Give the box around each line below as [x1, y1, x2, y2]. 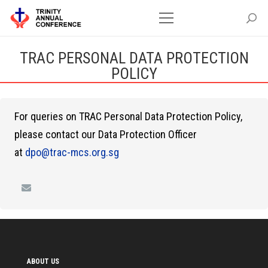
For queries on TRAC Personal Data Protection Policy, [14, 110, 242, 123]
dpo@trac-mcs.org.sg [25, 146, 119, 159]
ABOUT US [26, 257, 59, 266]
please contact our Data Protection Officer [14, 128, 197, 141]
